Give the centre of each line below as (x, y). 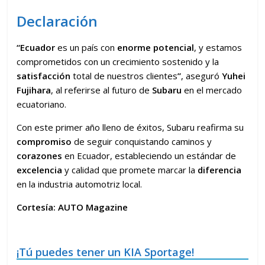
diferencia (220, 169)
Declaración (57, 21)
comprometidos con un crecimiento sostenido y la (118, 61)
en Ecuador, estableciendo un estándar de (149, 155)
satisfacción (44, 75)
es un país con (86, 47)
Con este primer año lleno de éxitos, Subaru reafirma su (130, 127)
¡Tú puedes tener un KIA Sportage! (106, 252)
